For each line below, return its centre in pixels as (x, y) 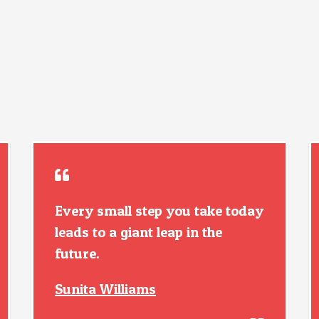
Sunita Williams (105, 289)
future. (77, 253)
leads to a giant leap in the (138, 232)
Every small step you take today (159, 211)
